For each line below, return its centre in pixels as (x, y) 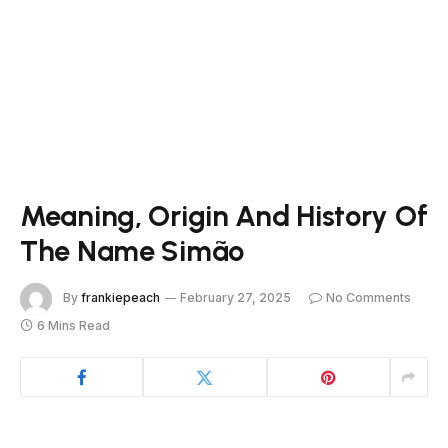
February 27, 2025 (235, 298)
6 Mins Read (73, 325)
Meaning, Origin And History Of (224, 215)
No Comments (368, 298)
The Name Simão (132, 250)
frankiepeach (120, 298)
